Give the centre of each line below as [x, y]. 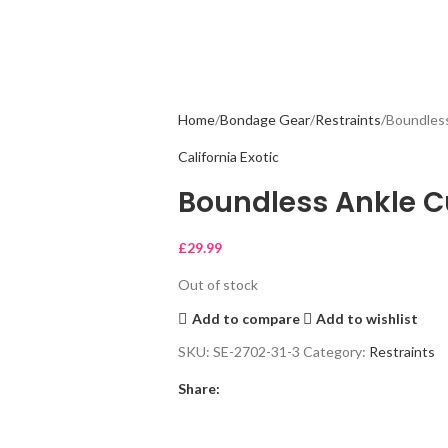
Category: [334, 351]
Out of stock [217, 284]
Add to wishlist [367, 318]
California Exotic [228, 156]
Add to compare [245, 318]
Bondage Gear [264, 119]
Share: [198, 388]
